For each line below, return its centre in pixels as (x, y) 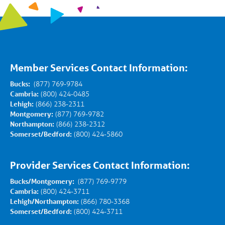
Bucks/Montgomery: (43, 181)
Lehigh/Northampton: (44, 201)
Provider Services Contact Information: (100, 165)
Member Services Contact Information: (99, 68)
